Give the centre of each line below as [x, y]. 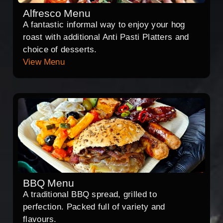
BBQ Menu [49, 183]
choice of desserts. [60, 50]
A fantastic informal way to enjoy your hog [104, 25]
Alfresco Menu [57, 13]
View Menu [44, 62]
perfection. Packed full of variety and [94, 207]
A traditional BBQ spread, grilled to [90, 195]
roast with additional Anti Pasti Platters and [106, 37]
